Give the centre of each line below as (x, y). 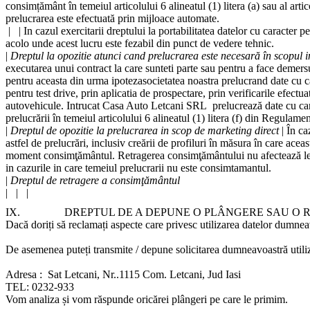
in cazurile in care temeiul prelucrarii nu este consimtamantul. (140, 167)
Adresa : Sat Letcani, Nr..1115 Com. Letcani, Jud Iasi (125, 275)
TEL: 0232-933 (40, 287)
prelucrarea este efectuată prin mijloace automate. (112, 18)
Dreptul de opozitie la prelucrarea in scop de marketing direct (145, 130)
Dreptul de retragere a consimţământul (95, 180)
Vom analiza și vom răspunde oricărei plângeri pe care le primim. (147, 300)
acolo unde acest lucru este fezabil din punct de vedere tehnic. (140, 43)
